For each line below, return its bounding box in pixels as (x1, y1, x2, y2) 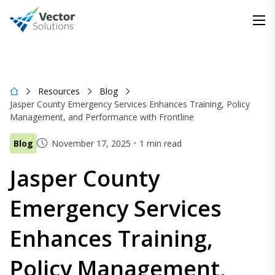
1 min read (139, 137, 182, 149)
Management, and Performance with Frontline (10, 111, 194, 123)
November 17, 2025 (52, 137, 131, 149)
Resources (38, 85, 80, 97)
